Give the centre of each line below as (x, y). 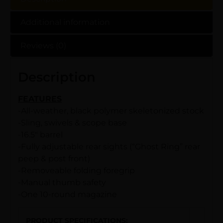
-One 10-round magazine (67, 194)
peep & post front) (54, 158)
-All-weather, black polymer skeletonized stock (111, 111)
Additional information (65, 22)
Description (57, 77)
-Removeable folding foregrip (76, 170)
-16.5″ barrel (40, 134)
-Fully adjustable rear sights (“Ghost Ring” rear (109, 146)
